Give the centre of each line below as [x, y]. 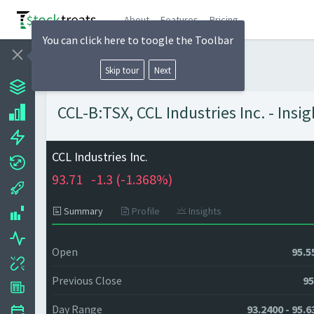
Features [180, 19]
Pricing [224, 19]
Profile [145, 211]
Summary [82, 211]
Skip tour [122, 70]
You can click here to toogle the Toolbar [138, 40]
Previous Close [87, 280]
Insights [204, 211]
